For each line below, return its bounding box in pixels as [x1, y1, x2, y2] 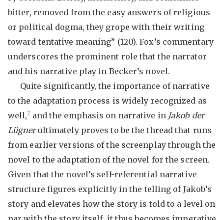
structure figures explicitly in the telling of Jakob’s [7, 184, 212, 194]
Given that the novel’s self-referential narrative [7, 169, 197, 179]
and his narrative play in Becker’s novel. [7, 66, 170, 76]
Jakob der [167, 110, 204, 120]
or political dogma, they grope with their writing [7, 22, 204, 32]
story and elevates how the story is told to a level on [7, 199, 216, 209]
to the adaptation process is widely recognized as [7, 96, 207, 106]
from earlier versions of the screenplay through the [7, 140, 216, 150]
